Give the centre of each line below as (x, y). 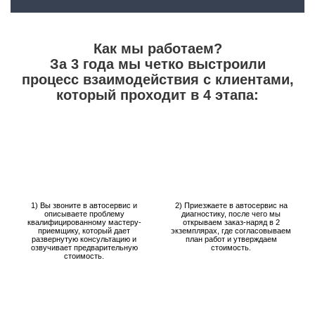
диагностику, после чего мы (231, 214)
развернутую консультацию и (84, 239)
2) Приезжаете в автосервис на (231, 205)
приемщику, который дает (84, 231)
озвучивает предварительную (84, 247)
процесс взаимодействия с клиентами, (157, 79)
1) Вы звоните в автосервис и (84, 205)
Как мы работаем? (157, 49)
